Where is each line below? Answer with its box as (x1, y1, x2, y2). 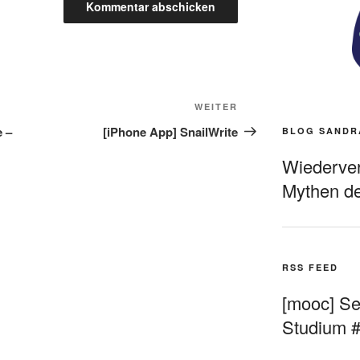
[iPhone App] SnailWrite (103, 122, 239, 141)
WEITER (194, 100, 239, 112)
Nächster (237, 99, 293, 118)
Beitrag (237, 118, 282, 137)
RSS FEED (281, 260, 338, 273)
